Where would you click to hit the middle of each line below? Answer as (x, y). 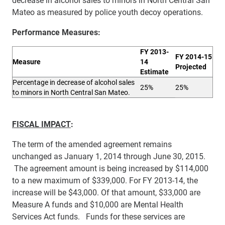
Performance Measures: (56, 32)
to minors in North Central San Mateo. (71, 92)
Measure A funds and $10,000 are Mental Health (98, 204)
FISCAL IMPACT (41, 124)
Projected (191, 67)
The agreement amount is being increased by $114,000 (110, 168)
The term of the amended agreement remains (92, 144)
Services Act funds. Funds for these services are (98, 216)
